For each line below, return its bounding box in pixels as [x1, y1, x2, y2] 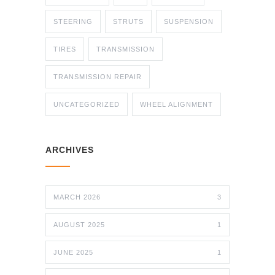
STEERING [53, 18, 93, 26]
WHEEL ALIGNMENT [140, 101, 213, 109]
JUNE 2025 [53, 249, 93, 257]
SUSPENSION [164, 18, 214, 26]
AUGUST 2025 [53, 221, 105, 229]
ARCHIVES [45, 145, 94, 155]
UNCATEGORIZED [53, 101, 120, 109]
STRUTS [113, 18, 144, 26]
